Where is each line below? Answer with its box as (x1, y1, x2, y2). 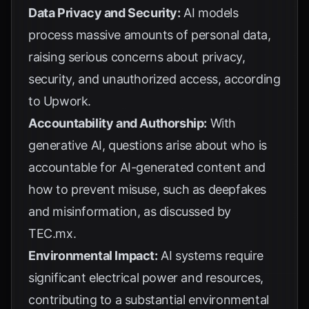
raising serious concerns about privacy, (28, 50, 246, 64)
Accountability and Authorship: (28, 116, 207, 130)
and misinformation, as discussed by (28, 204, 232, 219)
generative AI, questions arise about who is (28, 138, 267, 152)
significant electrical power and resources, (28, 270, 263, 285)
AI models (180, 6, 239, 20)
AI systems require (157, 248, 264, 263)
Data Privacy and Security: (28, 6, 181, 20)
